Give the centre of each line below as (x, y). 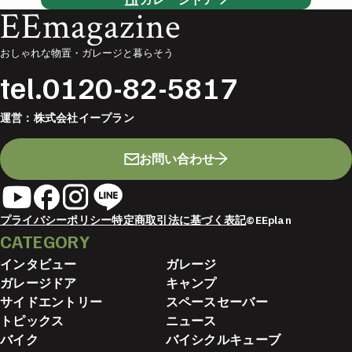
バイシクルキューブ (223, 340)
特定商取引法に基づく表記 (179, 220)
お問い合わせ (176, 159)
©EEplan (269, 220)
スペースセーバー (216, 302)
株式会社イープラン (84, 117)
